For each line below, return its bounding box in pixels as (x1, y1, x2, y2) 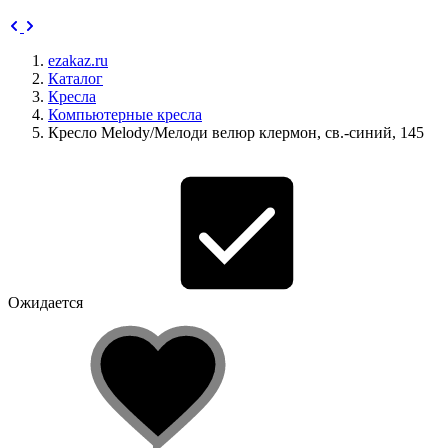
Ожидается (8, 294, 83, 311)
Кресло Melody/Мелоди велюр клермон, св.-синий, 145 (48, 124, 424, 141)
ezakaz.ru (48, 52, 108, 69)
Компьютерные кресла (48, 106, 202, 123)
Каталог (48, 70, 103, 87)
